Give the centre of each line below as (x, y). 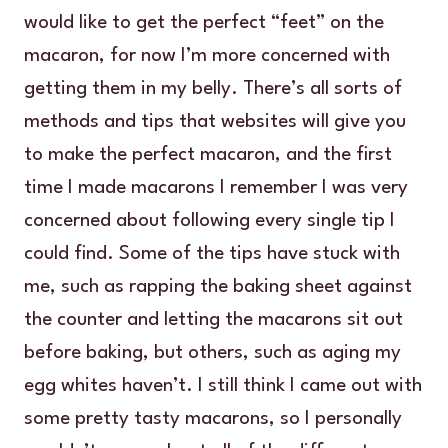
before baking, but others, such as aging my (212, 353)
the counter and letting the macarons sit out (213, 320)
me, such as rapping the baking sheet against (218, 287)
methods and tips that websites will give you (215, 122)
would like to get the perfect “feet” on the (204, 23)
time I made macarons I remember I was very (216, 188)
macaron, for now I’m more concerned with (207, 56)
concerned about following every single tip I (209, 221)
